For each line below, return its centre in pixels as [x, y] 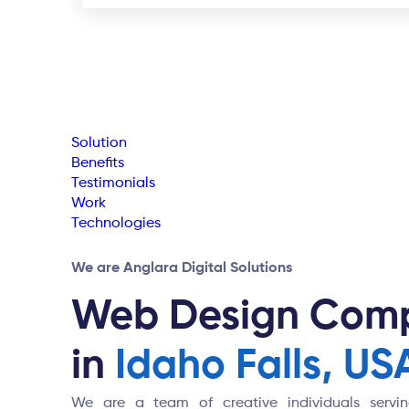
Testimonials [113, 184]
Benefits [98, 163]
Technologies [116, 224]
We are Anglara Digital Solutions [182, 268]
